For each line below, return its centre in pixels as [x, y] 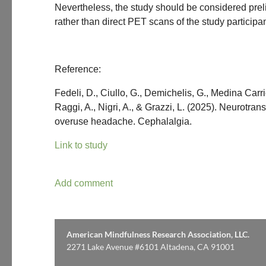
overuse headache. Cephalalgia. [123, 121]
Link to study [81, 145]
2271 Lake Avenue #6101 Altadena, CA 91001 [151, 247]
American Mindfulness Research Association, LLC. [159, 234]
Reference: [78, 69]
